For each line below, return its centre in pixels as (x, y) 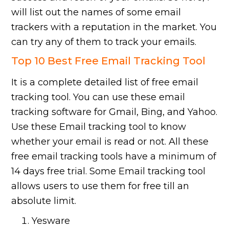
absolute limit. (44, 201)
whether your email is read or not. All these (110, 142)
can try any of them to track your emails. (104, 42)
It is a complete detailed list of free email (105, 83)
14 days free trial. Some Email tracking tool (109, 171)
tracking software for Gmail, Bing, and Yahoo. (114, 112)
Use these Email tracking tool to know (99, 127)
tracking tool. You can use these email (98, 97)
